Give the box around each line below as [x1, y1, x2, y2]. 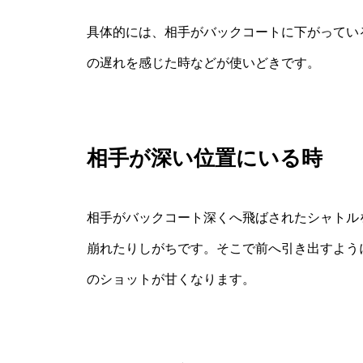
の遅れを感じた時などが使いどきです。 [87, 56, 320, 70]
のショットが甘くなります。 [87, 272, 255, 287]
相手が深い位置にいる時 [87, 146, 322, 171]
